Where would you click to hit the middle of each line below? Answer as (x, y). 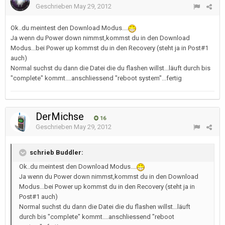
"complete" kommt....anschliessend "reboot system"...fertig (96, 78)
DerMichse (61, 117)
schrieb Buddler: (56, 152)
